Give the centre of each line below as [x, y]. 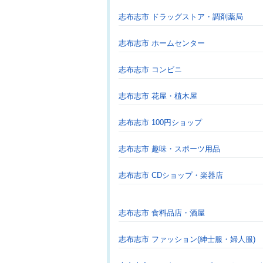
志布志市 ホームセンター [162, 43]
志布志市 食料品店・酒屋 [162, 213]
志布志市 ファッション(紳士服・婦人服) [187, 239]
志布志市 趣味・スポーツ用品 [169, 149]
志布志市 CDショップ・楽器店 [171, 175]
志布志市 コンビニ [150, 70]
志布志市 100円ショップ [160, 122]
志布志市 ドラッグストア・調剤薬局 [181, 17]
